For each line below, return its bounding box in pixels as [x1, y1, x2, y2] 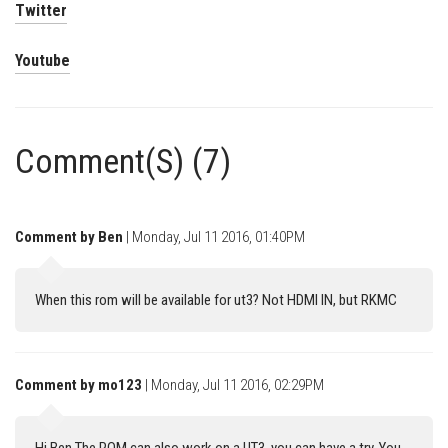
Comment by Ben [15, 228, 123, 247]
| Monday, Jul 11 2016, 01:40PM [126, 228, 305, 247]
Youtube [15, 51, 70, 71]
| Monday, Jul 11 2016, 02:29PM [145, 376, 324, 395]
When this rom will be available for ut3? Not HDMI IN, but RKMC [35, 291, 397, 310]
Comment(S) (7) [15, 141, 231, 182]
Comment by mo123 [15, 376, 142, 395]
